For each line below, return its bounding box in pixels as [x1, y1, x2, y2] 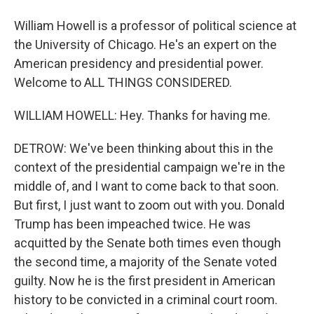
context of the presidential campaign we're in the [14, 160, 285, 175]
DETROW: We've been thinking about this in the [14, 141, 273, 156]
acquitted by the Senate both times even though [14, 235, 281, 250]
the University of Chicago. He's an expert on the [14, 37, 277, 52]
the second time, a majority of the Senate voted [14, 254, 277, 269]
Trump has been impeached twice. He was [14, 217, 251, 231]
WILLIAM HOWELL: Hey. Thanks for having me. [14, 108, 271, 123]
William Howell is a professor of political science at [14, 18, 296, 33]
